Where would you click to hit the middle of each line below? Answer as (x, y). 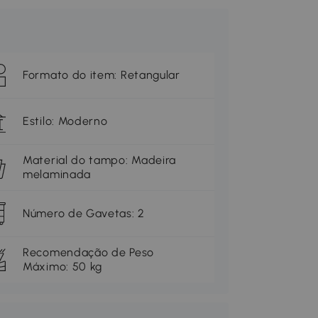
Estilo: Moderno (65, 121)
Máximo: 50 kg (63, 267)
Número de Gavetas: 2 (84, 214)
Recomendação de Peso (88, 253)
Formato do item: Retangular (102, 75)
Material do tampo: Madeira (100, 160)
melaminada (57, 175)
